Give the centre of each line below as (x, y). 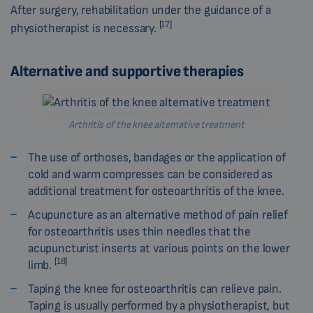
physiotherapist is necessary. (85, 28)
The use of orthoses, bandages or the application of (157, 157)
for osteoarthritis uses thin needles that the (139, 231)
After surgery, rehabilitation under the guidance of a (141, 10)
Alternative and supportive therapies (127, 71)
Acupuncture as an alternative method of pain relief (158, 214)
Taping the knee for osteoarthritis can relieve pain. (155, 289)
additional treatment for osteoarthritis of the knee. (156, 191)
